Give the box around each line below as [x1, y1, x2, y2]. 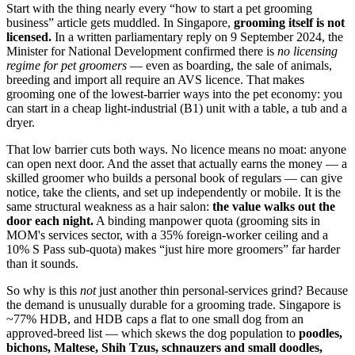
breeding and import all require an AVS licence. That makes [6, 72, 304, 86]
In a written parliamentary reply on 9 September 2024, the [52, 29, 343, 44]
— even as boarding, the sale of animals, [127, 58, 332, 72]
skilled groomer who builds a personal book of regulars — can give [6, 170, 342, 185]
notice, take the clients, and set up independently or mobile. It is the [6, 185, 341, 199]
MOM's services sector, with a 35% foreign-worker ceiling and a [6, 227, 328, 242]
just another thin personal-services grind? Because [96, 283, 348, 297]
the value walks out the [212, 199, 335, 213]
